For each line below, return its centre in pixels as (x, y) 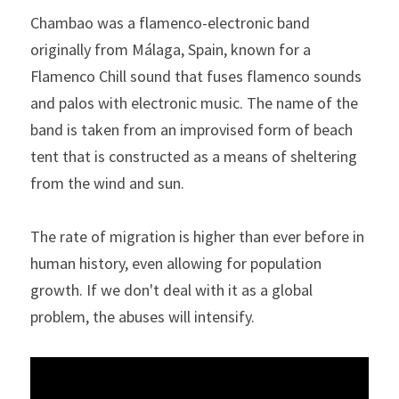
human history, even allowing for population (176, 264)
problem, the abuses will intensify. (142, 317)
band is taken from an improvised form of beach (191, 130)
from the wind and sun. (109, 183)
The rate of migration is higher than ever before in (197, 237)
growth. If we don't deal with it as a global (171, 290)
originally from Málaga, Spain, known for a (171, 50)
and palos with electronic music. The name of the (194, 103)
